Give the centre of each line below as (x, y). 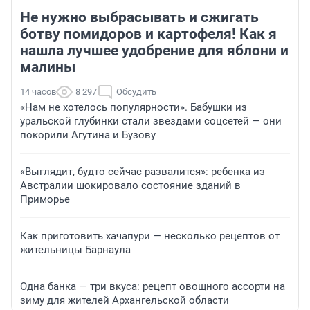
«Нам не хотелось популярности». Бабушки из (134, 108)
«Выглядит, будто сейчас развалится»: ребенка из (143, 172)
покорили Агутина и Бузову (88, 135)
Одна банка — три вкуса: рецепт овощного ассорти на (153, 287)
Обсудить (136, 92)
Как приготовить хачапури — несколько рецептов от (150, 236)
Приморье (45, 200)
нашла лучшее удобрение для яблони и (154, 51)
